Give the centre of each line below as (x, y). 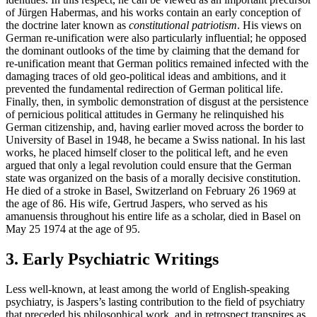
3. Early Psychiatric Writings (112, 259)
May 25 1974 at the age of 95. (73, 229)
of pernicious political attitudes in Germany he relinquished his (145, 115)
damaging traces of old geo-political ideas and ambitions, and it (146, 76)
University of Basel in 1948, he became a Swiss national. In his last (155, 140)
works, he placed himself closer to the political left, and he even (147, 153)
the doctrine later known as (67, 25)
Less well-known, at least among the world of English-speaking (148, 289)
